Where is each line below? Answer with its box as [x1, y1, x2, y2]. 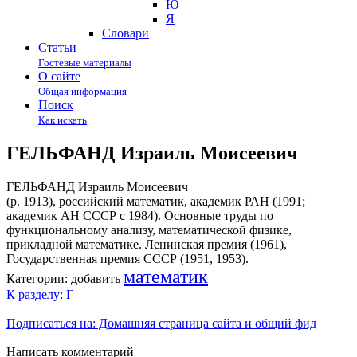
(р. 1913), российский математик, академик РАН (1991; [6, 194, 305, 208]
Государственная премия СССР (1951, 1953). [6, 251, 249, 265]
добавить [71, 271, 120, 285]
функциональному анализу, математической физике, [6, 222, 292, 237]
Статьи [38, 41, 76, 54]
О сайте [38, 69, 80, 83]
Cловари [102, 26, 149, 40]
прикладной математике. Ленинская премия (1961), [6, 237, 287, 251]
